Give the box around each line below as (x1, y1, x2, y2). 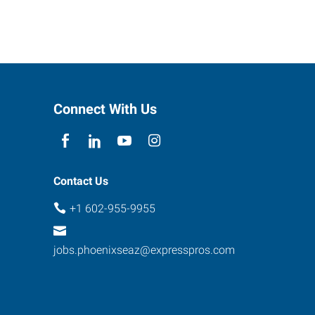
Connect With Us (53, 101, 157, 117)
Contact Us (53, 174, 108, 188)
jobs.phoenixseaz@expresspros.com (53, 243, 235, 257)
